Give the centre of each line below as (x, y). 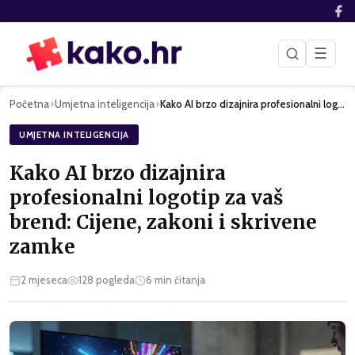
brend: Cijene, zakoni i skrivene (163, 223)
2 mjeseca (44, 280)
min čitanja (179, 280)
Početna (29, 103)
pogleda (114, 280)
